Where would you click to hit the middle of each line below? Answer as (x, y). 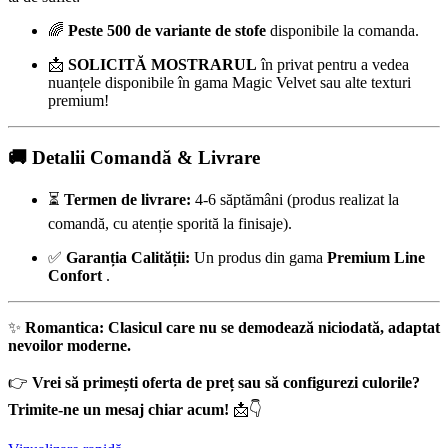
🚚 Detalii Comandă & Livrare (134, 157)
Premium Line (376, 257)
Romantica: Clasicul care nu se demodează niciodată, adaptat (232, 327)
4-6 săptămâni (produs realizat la (295, 199)
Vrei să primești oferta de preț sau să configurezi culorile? (226, 382)
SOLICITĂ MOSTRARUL (162, 65)
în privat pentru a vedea (333, 65)
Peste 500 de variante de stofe (167, 31)
